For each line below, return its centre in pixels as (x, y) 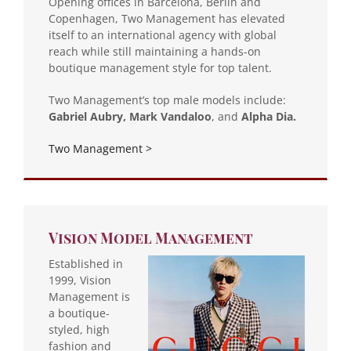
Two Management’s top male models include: (167, 100)
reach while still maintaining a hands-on (155, 51)
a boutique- (79, 313)
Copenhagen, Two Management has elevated (167, 18)
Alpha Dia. (270, 116)
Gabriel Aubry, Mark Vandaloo (130, 116)
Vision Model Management (151, 238)
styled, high (79, 329)
